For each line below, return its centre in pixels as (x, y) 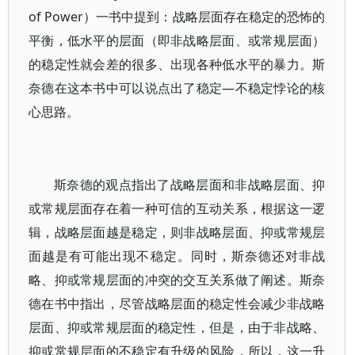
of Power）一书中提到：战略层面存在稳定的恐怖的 (177, 17)
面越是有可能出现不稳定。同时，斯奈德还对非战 (177, 256)
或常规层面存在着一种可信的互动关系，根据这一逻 (177, 208)
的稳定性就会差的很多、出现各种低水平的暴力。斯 (177, 64)
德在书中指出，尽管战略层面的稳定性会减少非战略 (177, 303)
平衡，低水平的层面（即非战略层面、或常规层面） (177, 40)
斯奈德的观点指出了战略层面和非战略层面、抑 (190, 185)
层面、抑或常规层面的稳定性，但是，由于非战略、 (177, 327)
